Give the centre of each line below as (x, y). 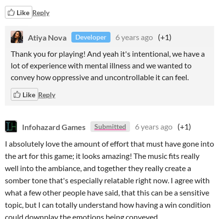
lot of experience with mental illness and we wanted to (101, 65)
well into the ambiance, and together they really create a (98, 168)
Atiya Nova (47, 37)
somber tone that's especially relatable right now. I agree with (107, 180)
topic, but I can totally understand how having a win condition (108, 205)
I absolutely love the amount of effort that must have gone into (109, 143)
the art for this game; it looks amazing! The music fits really (102, 156)
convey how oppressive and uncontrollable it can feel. (100, 77)
